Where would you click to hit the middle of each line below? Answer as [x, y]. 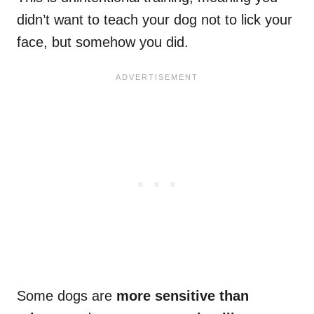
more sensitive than [180, 296]
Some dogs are [64, 296]
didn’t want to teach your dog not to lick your [155, 20]
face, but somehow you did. [103, 42]
